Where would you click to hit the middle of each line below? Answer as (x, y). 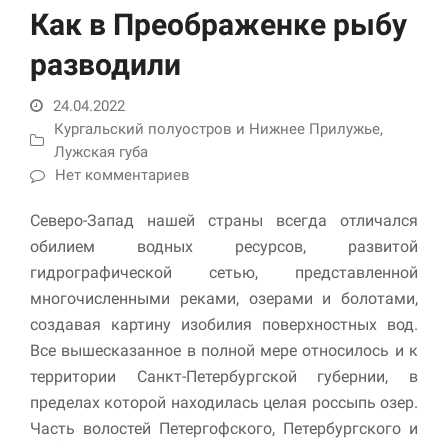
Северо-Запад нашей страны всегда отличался (224, 220)
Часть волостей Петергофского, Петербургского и (224, 428)
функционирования (320, 314)
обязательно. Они (313, 276)
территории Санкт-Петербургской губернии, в (224, 376)
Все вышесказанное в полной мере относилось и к (224, 350)
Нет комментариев (122, 175)
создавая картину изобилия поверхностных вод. (224, 324)
